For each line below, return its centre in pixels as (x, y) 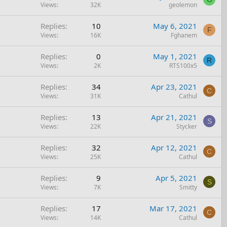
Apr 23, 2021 (174, 86)
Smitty (188, 187)
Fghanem (184, 35)
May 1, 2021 (175, 56)
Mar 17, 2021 (173, 208)
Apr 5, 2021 (176, 178)
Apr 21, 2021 (174, 117)
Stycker (187, 126)
